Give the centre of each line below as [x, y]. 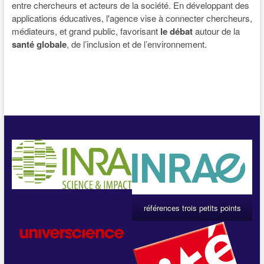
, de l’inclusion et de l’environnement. [136, 44]
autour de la [216, 31]
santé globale [39, 44]
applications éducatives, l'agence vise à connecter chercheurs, [132, 18]
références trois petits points [192, 207]
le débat [176, 32]
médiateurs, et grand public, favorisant [86, 31]
